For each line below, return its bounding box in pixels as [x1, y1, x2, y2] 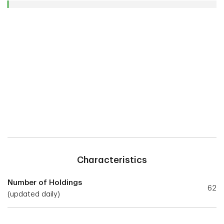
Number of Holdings [7, 178, 82, 186]
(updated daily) [7, 190, 60, 198]
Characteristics [77, 155, 147, 164]
